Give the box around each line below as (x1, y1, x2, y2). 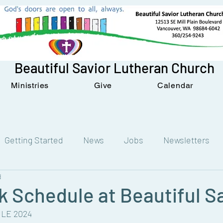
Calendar (157, 81, 194, 90)
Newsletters (163, 134, 210, 145)
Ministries (11, 81, 49, 90)
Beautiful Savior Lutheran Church (14, 59, 215, 76)
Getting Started (4, 134, 63, 145)
